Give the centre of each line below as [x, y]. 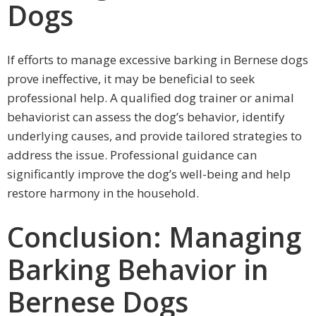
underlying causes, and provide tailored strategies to [154, 135]
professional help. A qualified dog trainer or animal [151, 97]
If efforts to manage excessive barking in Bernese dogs [158, 59]
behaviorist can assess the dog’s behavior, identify [146, 116]
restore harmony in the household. [103, 193]
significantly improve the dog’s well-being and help [149, 174]
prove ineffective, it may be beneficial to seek [131, 78]
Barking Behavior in [138, 269]
